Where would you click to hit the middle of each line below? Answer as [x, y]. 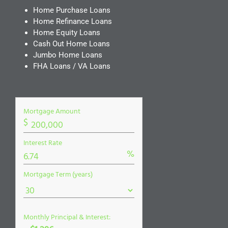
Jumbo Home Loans [68, 55]
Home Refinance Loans [73, 21]
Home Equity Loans [67, 32]
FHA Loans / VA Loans [72, 66]
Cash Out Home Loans [72, 44]
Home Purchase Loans [72, 10]
